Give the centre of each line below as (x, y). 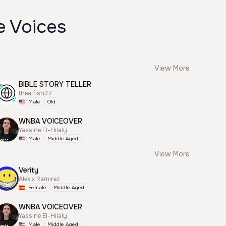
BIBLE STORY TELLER (55, 84)
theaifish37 (36, 93)
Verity (29, 170)
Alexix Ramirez (40, 179)
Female (38, 187)
